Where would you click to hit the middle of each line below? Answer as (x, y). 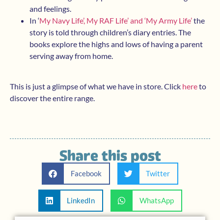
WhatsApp (156, 201)
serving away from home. (71, 55)
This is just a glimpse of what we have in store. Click (96, 86)
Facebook (86, 174)
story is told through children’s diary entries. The (110, 32)
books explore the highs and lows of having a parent (116, 44)
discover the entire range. (52, 98)
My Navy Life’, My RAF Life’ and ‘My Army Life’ (116, 20)
